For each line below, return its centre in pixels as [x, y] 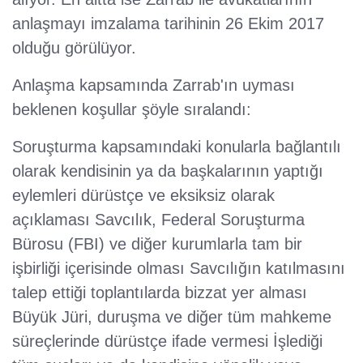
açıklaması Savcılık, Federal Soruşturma [158, 220]
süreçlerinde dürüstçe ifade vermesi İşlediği [167, 342]
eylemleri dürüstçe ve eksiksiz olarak [143, 196]
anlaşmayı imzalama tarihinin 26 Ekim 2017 [168, 24]
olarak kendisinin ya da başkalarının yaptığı [168, 171]
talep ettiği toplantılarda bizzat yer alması [160, 293]
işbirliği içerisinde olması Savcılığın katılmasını [179, 269]
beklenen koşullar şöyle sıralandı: [132, 110]
